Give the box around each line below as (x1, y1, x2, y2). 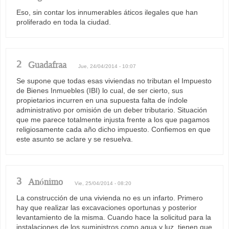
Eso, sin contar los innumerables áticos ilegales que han (16, 8, 198, 16)
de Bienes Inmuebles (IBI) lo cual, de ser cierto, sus (16, 86, 183, 95)
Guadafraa (28, 59, 66, 70)
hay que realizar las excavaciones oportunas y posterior (16, 203, 197, 212)
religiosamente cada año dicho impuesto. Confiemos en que (16, 125, 211, 133)
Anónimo (28, 176, 63, 187)
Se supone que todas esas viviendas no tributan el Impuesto (16, 76, 212, 85)
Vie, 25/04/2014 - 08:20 (75, 180, 131, 186)
